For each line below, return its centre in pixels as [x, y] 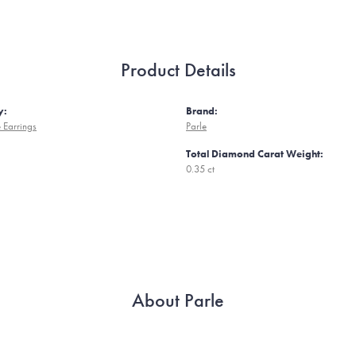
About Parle [178, 300]
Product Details [178, 70]
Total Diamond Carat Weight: [255, 154]
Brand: [202, 111]
